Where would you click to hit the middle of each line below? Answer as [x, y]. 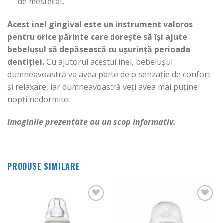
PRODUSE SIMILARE [44, 166]
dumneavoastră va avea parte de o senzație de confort [109, 74]
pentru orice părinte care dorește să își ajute [97, 37]
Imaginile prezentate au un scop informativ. [92, 122]
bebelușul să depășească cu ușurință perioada [99, 49]
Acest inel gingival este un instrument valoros [100, 24]
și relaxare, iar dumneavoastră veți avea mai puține [103, 86]
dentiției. [26, 61]
